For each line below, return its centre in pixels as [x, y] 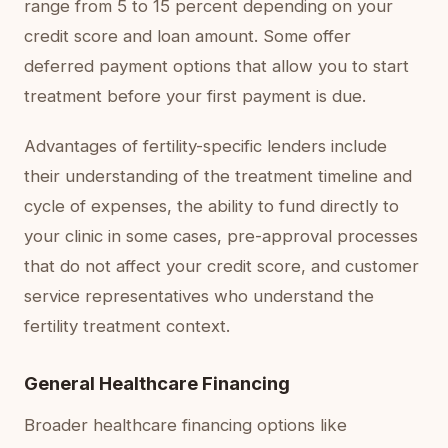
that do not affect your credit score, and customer [221, 266]
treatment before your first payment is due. [195, 96]
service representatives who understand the [199, 296]
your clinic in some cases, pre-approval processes [221, 236]
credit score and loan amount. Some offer [187, 36]
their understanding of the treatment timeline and [218, 176]
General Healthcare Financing [157, 383]
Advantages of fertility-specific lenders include [205, 146]
